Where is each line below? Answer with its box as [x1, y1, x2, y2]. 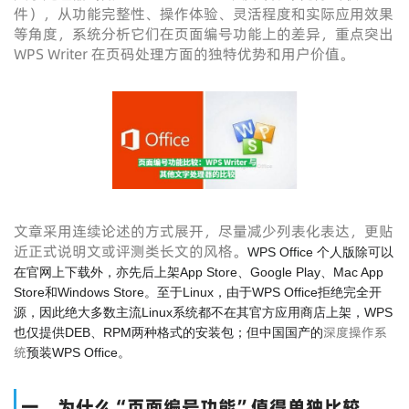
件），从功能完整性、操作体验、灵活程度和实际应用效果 [14, 4, 393, 24]
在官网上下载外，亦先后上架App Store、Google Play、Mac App [14, 265, 383, 279]
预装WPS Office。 [26, 345, 131, 360]
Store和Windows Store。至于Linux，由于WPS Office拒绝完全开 [14, 285, 382, 299]
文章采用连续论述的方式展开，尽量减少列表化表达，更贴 [14, 221, 393, 241]
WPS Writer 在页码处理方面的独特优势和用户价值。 [14, 44, 354, 64]
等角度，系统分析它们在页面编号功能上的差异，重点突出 [14, 24, 393, 44]
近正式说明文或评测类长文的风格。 [14, 241, 247, 261]
